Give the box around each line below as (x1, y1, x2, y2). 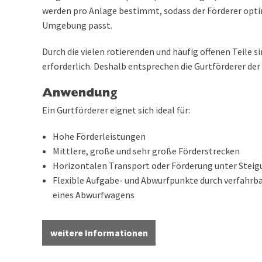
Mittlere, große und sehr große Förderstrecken (53, 145, 240, 157)
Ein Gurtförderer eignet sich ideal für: (42, 104, 190, 116)
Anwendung (42, 88, 118, 100)
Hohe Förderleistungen (53, 130, 146, 142)
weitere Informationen (50, 227, 148, 239)
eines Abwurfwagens (53, 189, 135, 201)
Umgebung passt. (42, 19, 112, 31)
